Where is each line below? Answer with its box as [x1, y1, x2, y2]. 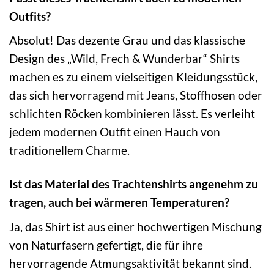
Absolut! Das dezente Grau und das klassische [9, 33, 245, 48]
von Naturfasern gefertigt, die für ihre [9, 237, 203, 252]
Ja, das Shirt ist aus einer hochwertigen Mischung [9, 219, 262, 234]
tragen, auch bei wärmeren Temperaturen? [9, 195, 229, 210]
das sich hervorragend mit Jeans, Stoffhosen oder [9, 88, 262, 103]
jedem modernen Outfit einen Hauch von [9, 125, 220, 139]
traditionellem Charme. [9, 143, 130, 158]
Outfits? [9, 9, 51, 23]
